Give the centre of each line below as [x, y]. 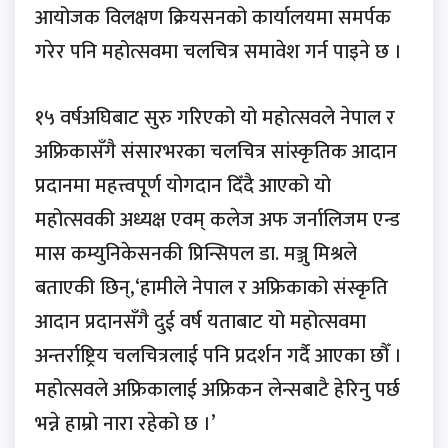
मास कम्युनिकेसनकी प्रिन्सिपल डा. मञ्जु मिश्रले [196, 254]
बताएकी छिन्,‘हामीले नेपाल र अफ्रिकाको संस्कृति [211, 288]
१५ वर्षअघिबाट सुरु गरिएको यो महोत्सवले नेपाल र [215, 118]
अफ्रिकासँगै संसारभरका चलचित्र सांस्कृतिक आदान [216, 152]
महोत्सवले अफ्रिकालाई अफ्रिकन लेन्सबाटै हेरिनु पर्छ [217, 390]
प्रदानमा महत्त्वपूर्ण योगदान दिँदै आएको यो [183, 186]
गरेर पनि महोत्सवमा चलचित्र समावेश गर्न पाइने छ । [221, 52]
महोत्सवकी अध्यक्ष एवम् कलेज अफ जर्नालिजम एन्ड [217, 220]
